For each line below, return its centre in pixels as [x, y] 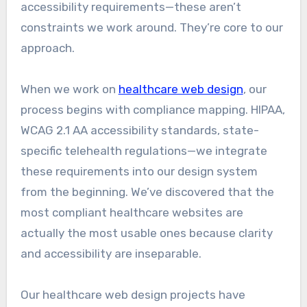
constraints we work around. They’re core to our [151, 28]
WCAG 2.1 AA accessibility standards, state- [139, 131]
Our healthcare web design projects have [133, 295]
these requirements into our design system [139, 172]
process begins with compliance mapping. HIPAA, [152, 110]
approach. [47, 48]
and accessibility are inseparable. [111, 254]
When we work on [69, 89]
